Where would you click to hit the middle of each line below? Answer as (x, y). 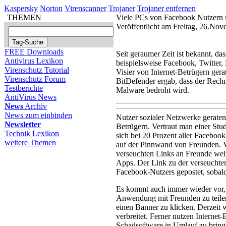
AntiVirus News (31, 97)
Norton (51, 8)
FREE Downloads (34, 52)
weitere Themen (30, 143)
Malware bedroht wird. (153, 90)
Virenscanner (86, 8)
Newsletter (23, 124)
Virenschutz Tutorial (37, 70)
